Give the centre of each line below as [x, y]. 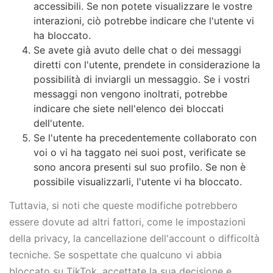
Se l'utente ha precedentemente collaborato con [145, 138]
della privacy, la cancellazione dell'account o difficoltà [134, 239]
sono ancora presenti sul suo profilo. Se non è [140, 167]
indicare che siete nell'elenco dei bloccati [129, 109]
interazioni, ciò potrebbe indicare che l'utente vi [144, 21]
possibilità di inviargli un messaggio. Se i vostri [142, 80]
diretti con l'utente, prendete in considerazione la [147, 65]
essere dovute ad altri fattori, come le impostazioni [127, 222]
